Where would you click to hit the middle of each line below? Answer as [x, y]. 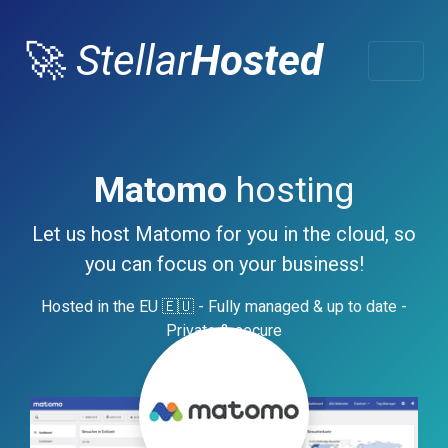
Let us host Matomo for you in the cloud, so [224, 234]
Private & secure [224, 330]
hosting [290, 190]
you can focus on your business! [224, 264]
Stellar [133, 60]
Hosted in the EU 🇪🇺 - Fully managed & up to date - [224, 306]
